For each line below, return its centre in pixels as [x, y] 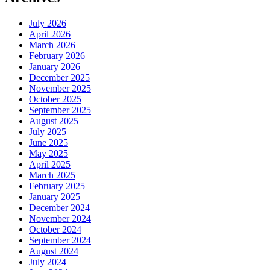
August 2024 [54, 251]
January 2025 [55, 197]
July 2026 [48, 24]
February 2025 [57, 186]
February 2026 [57, 56]
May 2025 [49, 154]
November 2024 [60, 219]
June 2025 [49, 143]
